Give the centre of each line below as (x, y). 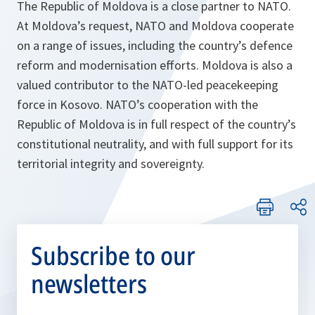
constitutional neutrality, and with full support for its (155, 144)
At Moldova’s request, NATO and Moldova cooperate (155, 26)
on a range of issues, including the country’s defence (155, 46)
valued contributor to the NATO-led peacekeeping (148, 85)
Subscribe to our (113, 256)
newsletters (89, 284)
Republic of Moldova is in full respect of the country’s (156, 124)
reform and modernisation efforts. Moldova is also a (155, 65)
